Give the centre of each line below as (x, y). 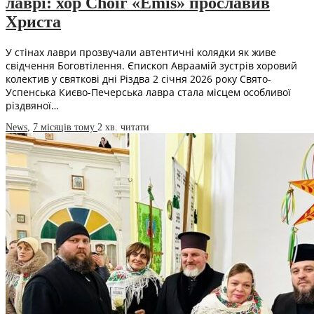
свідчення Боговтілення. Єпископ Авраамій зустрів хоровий (151, 65)
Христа (33, 21)
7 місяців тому (65, 127)
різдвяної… (32, 105)
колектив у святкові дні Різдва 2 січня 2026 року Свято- (138, 78)
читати (135, 127)
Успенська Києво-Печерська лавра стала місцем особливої (148, 92)
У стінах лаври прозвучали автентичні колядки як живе (141, 52)
